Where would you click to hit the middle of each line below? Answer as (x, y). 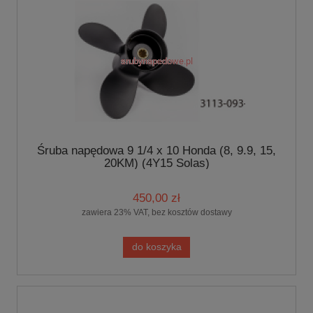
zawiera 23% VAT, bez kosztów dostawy (156, 212)
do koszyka (156, 247)
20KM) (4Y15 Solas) (156, 163)
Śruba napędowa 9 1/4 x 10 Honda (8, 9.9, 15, (156, 151)
